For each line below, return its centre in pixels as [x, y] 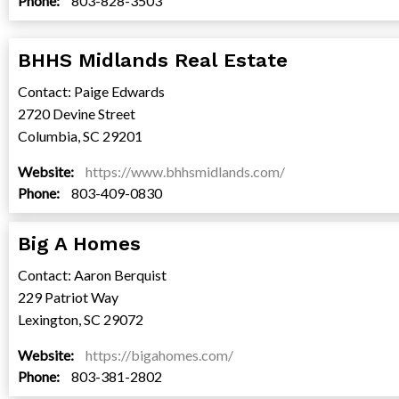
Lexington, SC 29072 [81, 320]
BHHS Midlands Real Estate [153, 61]
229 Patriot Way [68, 297]
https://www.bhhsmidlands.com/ [185, 172]
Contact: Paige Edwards [91, 92]
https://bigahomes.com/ [159, 355]
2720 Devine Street [77, 114]
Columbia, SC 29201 [80, 136]
